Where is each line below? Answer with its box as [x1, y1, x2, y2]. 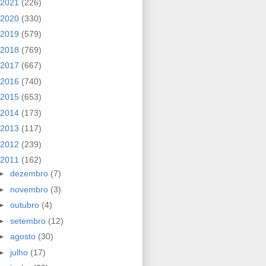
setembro [9, 216, 48, 226]
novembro [9, 184, 50, 194]
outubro [9, 200, 42, 210]
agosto [9, 232, 38, 242]
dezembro [9, 169, 50, 179]
